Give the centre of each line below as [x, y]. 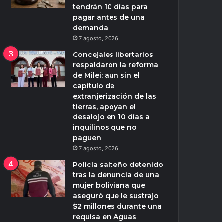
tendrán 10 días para [111, 7]
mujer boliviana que [109, 186]
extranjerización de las [115, 96]
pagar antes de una [109, 18]
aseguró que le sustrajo [116, 196]
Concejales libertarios [113, 55]
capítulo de [94, 86]
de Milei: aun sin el [107, 76]
